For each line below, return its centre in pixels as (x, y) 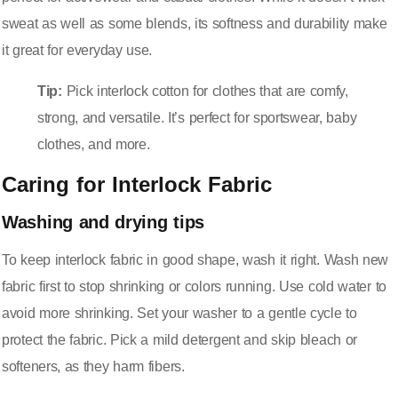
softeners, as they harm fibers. (93, 367)
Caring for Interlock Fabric (137, 185)
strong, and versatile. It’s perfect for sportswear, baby (197, 118)
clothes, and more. (94, 145)
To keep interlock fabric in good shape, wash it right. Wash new (195, 260)
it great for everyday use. (77, 51)
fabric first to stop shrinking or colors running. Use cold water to (194, 287)
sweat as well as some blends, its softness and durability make (195, 24)
